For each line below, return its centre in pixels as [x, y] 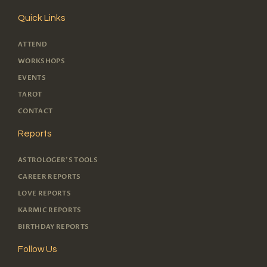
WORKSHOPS [42, 61]
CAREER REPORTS [49, 177]
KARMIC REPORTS [50, 210]
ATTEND [33, 45]
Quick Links [41, 18]
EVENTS [32, 78]
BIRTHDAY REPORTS [54, 227]
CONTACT [35, 111]
